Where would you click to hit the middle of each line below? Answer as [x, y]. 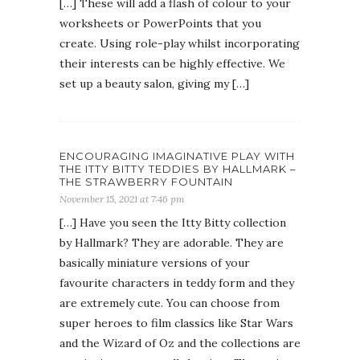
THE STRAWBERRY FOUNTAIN [146, 181]
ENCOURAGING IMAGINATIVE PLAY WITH [177, 155]
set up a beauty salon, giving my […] [154, 83]
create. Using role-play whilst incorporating [180, 43]
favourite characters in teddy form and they [177, 282]
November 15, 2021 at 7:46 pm [122, 198]
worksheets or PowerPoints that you [160, 23]
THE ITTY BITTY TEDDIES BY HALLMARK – [178, 168]
